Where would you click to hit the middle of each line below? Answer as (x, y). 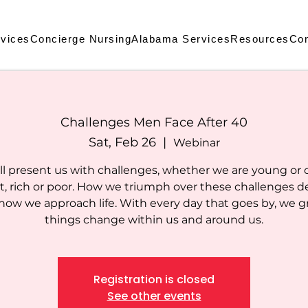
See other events (154, 296)
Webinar (196, 143)
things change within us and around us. (154, 220)
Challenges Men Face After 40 (154, 122)
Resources (260, 39)
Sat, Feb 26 (122, 143)
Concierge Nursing (80, 39)
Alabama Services (181, 39)
